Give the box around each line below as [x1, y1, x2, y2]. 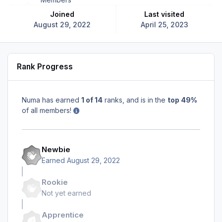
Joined [55, 9, 75, 18]
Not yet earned [42, 189, 91, 198]
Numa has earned [22, 95, 81, 104]
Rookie [42, 177, 68, 187]
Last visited [148, 9, 185, 18]
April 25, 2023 [140, 20, 188, 29]
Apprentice [42, 210, 84, 220]
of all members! [22, 106, 73, 114]
